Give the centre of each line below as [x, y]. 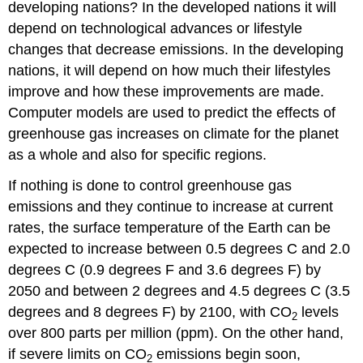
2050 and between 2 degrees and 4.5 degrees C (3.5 [179, 291]
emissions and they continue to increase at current [171, 207]
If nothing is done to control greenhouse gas [150, 186]
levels [318, 312]
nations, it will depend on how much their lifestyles [170, 70]
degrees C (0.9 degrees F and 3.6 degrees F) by [165, 270]
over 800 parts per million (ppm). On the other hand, [176, 333]
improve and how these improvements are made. [167, 91]
